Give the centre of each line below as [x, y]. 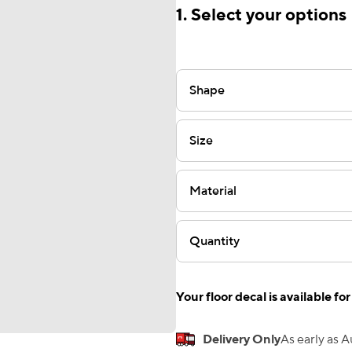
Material [213, 191]
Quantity [214, 241]
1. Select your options [261, 15]
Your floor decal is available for [263, 297]
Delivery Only [242, 339]
